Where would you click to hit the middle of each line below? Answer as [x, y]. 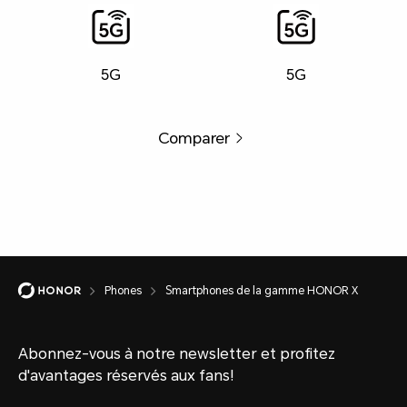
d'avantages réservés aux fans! [126, 375]
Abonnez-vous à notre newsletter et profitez [177, 353]
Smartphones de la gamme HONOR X [262, 290]
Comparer [194, 138]
